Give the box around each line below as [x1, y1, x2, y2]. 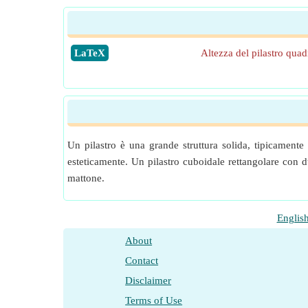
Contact [125, 255, 159, 266]
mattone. [67, 173, 104, 184]
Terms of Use [125, 295, 183, 306]
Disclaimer [125, 275, 172, 286]
